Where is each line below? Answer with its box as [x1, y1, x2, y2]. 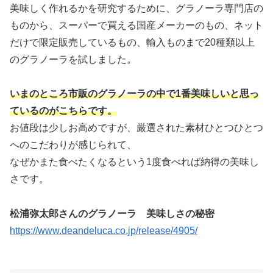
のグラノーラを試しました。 [10, 54, 136, 65]
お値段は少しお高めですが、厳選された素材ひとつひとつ [10, 122, 263, 133]
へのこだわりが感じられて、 [10, 139, 136, 150]
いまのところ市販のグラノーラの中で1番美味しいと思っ [10, 88, 259, 99]
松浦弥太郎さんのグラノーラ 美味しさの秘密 [10, 208, 214, 219]
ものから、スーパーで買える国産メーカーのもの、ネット [10, 19, 263, 30]
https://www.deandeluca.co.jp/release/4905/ [10, 225, 197, 236]
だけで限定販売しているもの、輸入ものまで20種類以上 [10, 37, 255, 48]
